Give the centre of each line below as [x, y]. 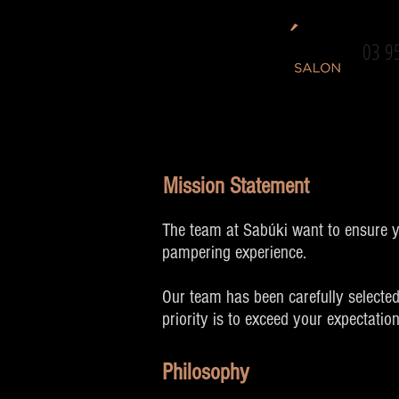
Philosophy [206, 372]
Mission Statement [236, 186]
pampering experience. [234, 252]
